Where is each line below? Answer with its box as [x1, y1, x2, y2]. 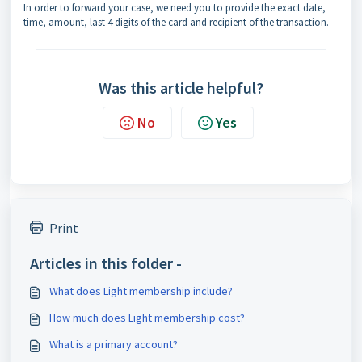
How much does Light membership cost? [49, 310, 245, 325]
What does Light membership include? [49, 284, 233, 298]
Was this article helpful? [99, 78, 263, 98]
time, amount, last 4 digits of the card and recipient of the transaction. [23, 15, 329, 29]
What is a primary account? [49, 337, 178, 351]
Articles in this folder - [30, 253, 182, 273]
